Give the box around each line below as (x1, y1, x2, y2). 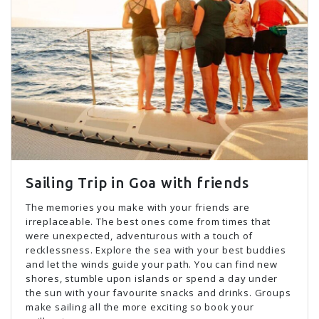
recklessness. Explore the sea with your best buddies (26, 244, 286, 256)
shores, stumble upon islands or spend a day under (26, 272, 278, 285)
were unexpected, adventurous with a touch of (26, 229, 253, 242)
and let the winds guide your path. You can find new (26, 258, 278, 271)
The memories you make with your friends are (26, 201, 250, 214)
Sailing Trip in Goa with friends (26, 174, 249, 191)
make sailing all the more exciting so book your (26, 300, 254, 313)
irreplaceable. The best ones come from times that (26, 215, 271, 228)
